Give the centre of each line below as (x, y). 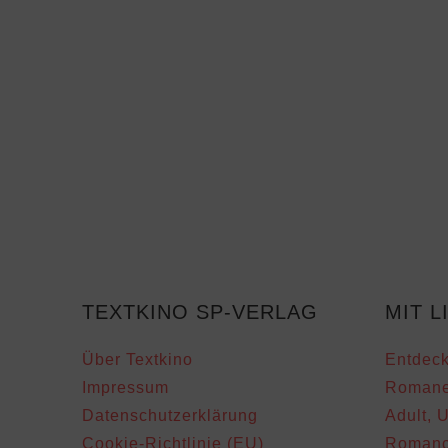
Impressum (126, 387)
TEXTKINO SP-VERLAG (200, 311)
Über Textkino (138, 359)
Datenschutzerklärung (170, 415)
